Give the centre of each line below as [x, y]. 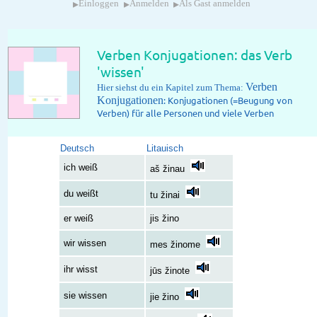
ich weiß [81, 167]
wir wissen [85, 243]
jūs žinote [170, 270]
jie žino [165, 296]
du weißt [81, 193]
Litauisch [165, 148]
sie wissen [86, 295]
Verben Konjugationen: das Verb [195, 54]
